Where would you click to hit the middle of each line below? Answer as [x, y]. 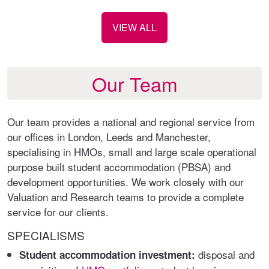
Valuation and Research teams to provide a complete [125, 197]
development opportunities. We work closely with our [125, 182]
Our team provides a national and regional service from [131, 122]
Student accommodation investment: [107, 255]
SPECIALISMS [46, 235]
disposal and [225, 254]
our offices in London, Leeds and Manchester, [109, 137]
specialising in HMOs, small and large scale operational [132, 152]
